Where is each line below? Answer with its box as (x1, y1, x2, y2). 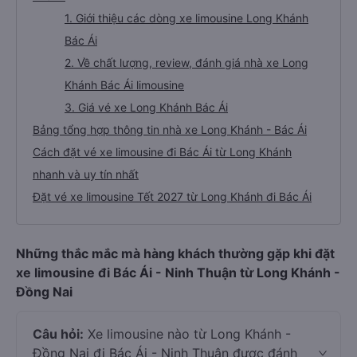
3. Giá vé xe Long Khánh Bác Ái (65, 100, 228, 114)
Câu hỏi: (33, 326, 84, 342)
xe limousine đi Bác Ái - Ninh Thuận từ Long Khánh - (16, 265, 340, 280)
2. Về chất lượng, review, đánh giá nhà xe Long (65, 56, 308, 69)
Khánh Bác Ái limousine (65, 78, 184, 92)
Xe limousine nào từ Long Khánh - (84, 326, 291, 342)
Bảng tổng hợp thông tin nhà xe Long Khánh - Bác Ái (33, 123, 307, 136)
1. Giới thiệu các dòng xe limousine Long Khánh (65, 11, 308, 25)
